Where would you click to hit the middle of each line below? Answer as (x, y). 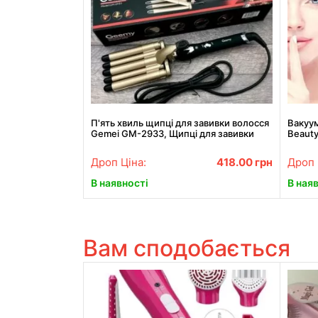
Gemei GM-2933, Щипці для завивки (172, 133)
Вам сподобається (187, 248)
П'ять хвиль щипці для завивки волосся (180, 122)
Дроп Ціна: (119, 162)
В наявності (120, 183)
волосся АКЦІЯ (125, 144)
